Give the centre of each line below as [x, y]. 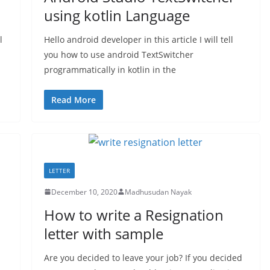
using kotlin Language [117, 15]
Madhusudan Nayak [158, 192]
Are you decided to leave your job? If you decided [143, 257]
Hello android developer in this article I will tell [138, 39]
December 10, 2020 [84, 192]
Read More [73, 99]
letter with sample [103, 233]
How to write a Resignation [133, 215]
